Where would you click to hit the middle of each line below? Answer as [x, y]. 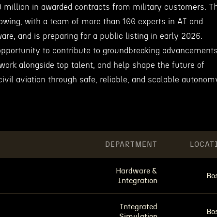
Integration [138, 181]
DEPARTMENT [131, 144]
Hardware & [137, 171]
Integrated [139, 207]
